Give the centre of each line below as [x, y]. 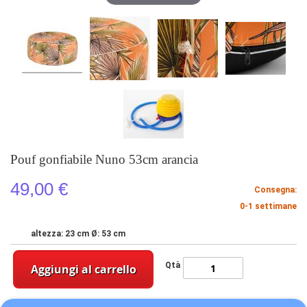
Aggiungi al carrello [83, 270]
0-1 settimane [268, 207]
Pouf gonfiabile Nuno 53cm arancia [104, 160]
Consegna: [275, 190]
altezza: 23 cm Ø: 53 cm [78, 234]
